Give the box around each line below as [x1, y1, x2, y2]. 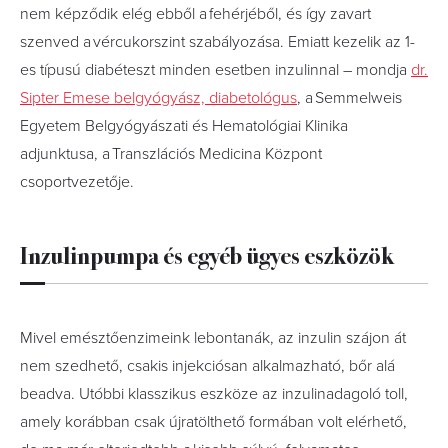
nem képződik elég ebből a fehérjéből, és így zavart [20, 4, 371, 24]
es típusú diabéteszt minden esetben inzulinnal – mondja [20, 60, 411, 80]
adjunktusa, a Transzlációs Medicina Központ [20, 144, 322, 164]
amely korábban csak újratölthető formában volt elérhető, [20, 412, 407, 432]
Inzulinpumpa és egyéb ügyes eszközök [20, 237, 394, 271]
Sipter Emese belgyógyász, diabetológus [20, 88, 297, 108]
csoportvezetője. [20, 172, 134, 192]
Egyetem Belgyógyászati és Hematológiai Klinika [20, 116, 348, 136]
